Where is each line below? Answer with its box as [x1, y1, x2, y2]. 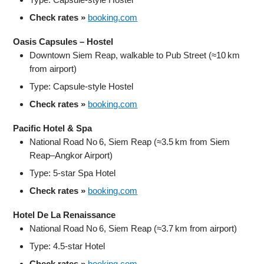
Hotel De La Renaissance [13, 209, 116, 220]
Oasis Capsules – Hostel [13, 36, 114, 47]
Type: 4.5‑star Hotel [29, 240, 105, 251]
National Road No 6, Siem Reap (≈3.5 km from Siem [29, 136, 230, 147]
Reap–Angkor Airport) [29, 150, 113, 160]
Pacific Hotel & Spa [13, 123, 93, 133]
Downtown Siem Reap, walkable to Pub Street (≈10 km [29, 49, 240, 60]
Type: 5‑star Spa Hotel [29, 167, 116, 178]
